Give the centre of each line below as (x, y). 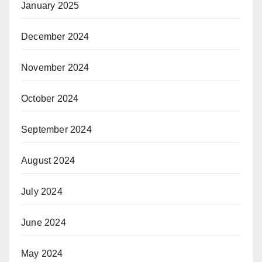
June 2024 (44, 222)
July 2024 (42, 191)
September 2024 (56, 129)
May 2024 (42, 253)
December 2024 (55, 36)
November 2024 (55, 67)
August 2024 (48, 160)
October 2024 (50, 98)
